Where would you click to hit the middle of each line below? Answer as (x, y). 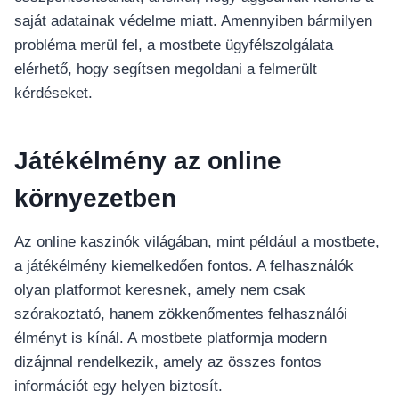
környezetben (95, 199)
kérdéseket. (53, 94)
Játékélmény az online (148, 161)
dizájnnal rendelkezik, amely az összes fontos (168, 362)
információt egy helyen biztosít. (118, 387)
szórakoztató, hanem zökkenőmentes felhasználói (181, 314)
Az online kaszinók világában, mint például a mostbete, (197, 242)
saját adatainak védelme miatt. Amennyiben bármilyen (193, 21)
